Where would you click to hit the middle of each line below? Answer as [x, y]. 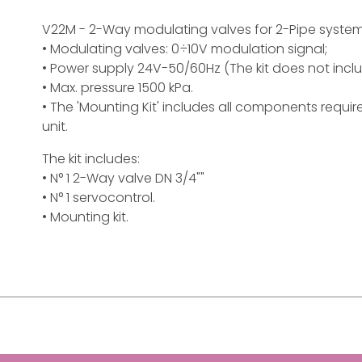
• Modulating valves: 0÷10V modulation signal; [185, 49]
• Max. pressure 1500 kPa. [118, 88]
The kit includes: [91, 159]
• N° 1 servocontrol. [99, 198]
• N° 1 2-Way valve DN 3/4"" [123, 178]
